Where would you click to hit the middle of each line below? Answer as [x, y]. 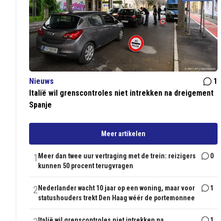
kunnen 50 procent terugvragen [86, 166]
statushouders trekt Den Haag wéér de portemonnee [117, 198]
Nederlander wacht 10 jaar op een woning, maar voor [117, 188]
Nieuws [42, 81]
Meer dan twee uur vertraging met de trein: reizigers [117, 156]
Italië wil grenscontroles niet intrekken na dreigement [122, 93]
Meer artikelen [124, 134]
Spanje [41, 105]
